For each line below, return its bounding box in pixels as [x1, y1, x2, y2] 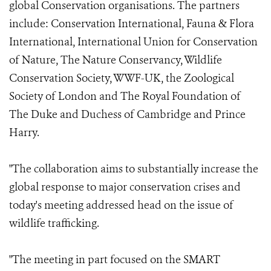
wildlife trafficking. [9, 216, 99, 230]
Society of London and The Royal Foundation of [9, 89, 241, 103]
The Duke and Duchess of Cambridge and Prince [9, 107, 246, 122]
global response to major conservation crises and [9, 180, 241, 194]
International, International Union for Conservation [9, 34, 258, 49]
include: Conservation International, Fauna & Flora [9, 16, 254, 31]
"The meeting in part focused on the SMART [9, 252, 220, 267]
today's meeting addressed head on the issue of [9, 198, 233, 212]
